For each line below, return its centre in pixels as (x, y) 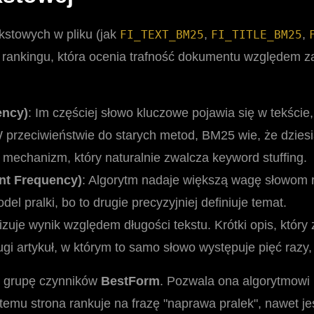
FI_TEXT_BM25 (162, 35)
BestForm (130, 281)
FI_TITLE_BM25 (257, 35)
